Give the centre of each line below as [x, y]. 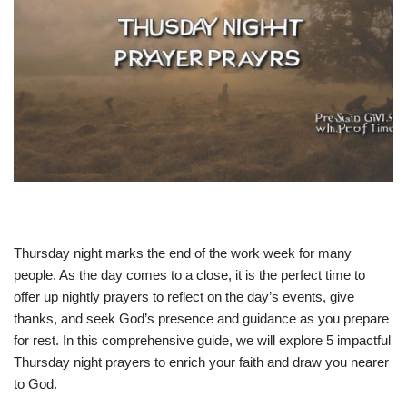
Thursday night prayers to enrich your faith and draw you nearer [201, 362]
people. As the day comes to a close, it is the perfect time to [189, 275]
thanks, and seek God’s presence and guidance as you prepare [201, 319]
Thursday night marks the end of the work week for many [183, 253]
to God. [35, 384]
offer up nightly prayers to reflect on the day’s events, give [184, 297]
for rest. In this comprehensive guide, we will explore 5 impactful [202, 341]
